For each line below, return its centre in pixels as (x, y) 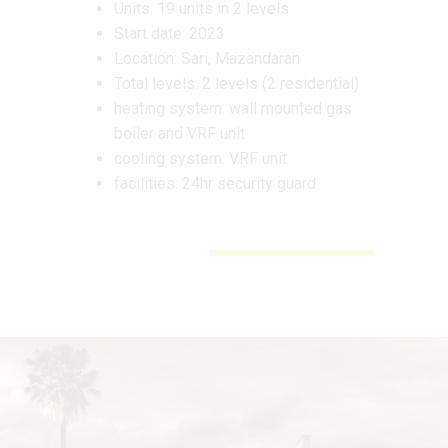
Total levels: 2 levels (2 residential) (236, 83)
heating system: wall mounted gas (233, 108)
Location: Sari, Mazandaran (207, 58)
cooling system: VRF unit (200, 158)
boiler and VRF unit (179, 133)
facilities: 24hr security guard (215, 183)
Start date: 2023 (169, 33)
